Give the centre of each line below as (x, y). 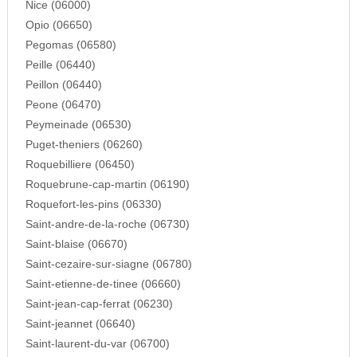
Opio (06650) (59, 25)
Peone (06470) (63, 105)
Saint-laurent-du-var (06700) (97, 344)
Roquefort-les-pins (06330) (93, 205)
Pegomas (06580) (71, 45)
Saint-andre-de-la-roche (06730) (107, 225)
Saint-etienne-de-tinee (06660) (103, 284)
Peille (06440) (60, 65)
